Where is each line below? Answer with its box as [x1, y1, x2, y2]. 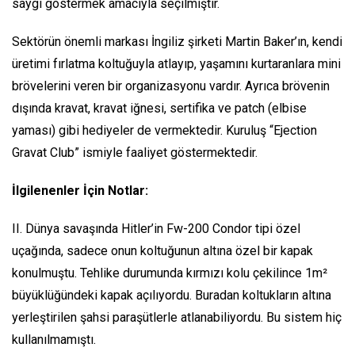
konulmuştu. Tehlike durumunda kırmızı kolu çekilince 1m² [12, 265, 327, 281]
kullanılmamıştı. [12, 331, 96, 347]
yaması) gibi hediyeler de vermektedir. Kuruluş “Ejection [12, 122, 317, 138]
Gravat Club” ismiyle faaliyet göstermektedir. [12, 144, 258, 160]
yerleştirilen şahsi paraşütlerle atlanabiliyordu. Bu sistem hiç [12, 309, 342, 325]
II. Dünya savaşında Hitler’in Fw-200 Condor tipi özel [12, 220, 300, 236]
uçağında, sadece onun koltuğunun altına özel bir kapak [12, 242, 313, 258]
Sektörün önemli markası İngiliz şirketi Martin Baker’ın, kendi [12, 33, 342, 49]
